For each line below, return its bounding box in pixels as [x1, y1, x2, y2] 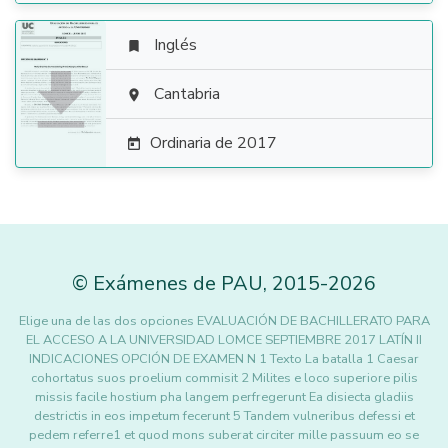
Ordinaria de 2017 [150, 132, 277, 154]
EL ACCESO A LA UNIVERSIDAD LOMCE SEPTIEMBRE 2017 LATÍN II [26, 331, 422, 349]
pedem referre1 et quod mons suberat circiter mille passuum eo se [29, 426, 419, 444]
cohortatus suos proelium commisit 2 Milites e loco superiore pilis [30, 369, 418, 387]
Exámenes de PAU [93, 270, 263, 297]
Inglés [154, 34, 197, 56]
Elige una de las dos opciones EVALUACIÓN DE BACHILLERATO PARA [18, 312, 430, 330]
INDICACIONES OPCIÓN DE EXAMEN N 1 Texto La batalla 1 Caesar [29, 350, 419, 368]
